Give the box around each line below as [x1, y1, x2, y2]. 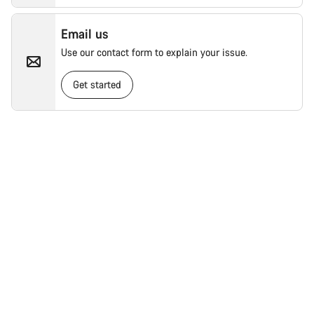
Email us [61, 25, 109, 42]
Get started [73, 77, 122, 91]
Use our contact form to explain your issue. [61, 45, 248, 59]
